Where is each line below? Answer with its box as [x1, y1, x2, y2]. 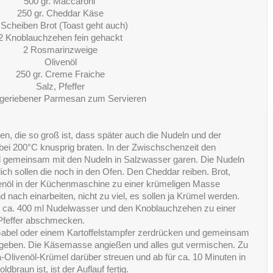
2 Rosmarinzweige [23, 45, 97, 55]
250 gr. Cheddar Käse [17, 9, 104, 19]
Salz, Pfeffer [36, 82, 85, 92]
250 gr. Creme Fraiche [16, 69, 105, 80]
